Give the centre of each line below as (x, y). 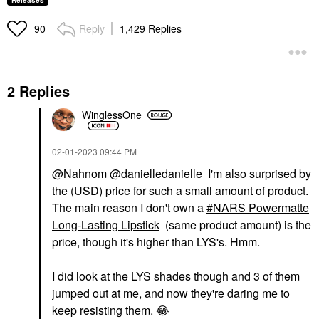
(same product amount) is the (237, 224)
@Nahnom (79, 173)
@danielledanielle (156, 173)
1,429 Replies (151, 28)
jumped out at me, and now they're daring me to (171, 293)
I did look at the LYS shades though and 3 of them (176, 276)
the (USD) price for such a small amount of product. (180, 190)
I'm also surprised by (257, 173)
